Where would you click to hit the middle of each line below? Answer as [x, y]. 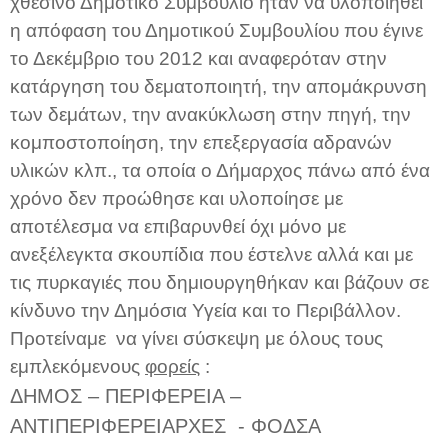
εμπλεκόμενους [77, 366]
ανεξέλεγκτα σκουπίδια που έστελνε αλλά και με [211, 254]
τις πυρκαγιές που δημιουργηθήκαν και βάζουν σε [219, 282]
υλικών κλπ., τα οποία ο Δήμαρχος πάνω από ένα [220, 170]
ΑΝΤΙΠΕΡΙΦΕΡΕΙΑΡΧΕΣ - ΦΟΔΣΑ [165, 425]
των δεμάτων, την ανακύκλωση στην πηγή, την [210, 114]
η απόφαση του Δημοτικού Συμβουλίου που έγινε [216, 30]
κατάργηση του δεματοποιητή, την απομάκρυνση [218, 86]
